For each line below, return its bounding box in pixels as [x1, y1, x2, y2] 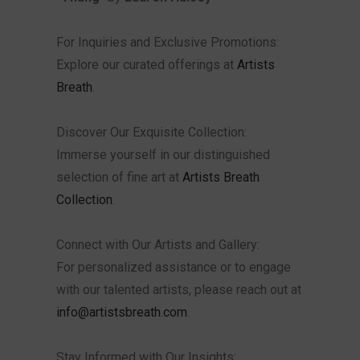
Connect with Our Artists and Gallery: [56, 237, 260, 252]
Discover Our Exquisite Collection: [56, 125, 247, 140]
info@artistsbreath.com [56, 305, 187, 320]
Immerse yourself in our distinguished [56, 147, 270, 162]
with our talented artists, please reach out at [56, 282, 301, 297]
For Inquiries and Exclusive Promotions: [56, 35, 279, 50]
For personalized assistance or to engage [56, 260, 291, 275]
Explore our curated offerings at [56, 57, 237, 72]
